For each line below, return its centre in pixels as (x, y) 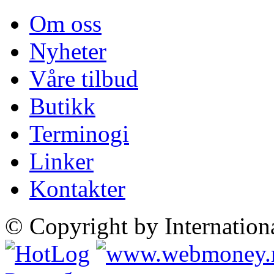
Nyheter (68, 51)
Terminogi (79, 133)
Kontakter (77, 188)
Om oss (65, 23)
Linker (61, 161)
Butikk (62, 106)
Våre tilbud (84, 78)
